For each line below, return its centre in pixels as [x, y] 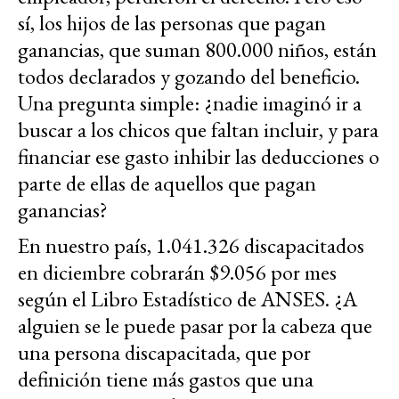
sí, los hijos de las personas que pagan [172, 23]
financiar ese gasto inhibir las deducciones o [199, 157]
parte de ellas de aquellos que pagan [167, 183]
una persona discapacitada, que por [164, 353]
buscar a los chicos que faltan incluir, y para [198, 130]
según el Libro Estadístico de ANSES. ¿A [187, 299]
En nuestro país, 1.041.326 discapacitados [191, 246]
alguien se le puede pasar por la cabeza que [195, 326]
